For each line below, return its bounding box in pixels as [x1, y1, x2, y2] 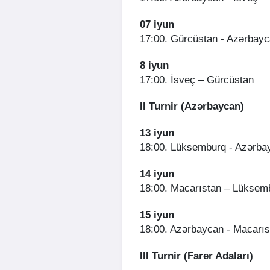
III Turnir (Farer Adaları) [140, 250, 253, 262]
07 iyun [140, 19, 174, 31]
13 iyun [140, 127, 174, 139]
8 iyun [140, 60, 169, 72]
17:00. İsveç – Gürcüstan [140, 74, 254, 86]
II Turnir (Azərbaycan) [140, 101, 244, 113]
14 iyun [140, 168, 174, 180]
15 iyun [140, 209, 174, 221]
